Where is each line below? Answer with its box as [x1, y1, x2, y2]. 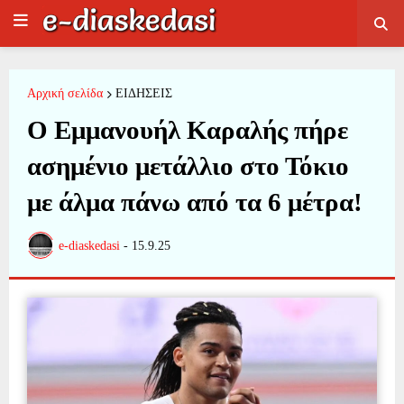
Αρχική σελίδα [27, 87, 103, 100]
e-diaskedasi [59, 238, 120, 252]
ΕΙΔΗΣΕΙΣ [115, 87, 172, 100]
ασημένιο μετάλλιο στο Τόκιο [27, 151, 349, 180]
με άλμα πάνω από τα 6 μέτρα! [27, 188, 363, 216]
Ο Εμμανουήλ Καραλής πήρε [27, 115, 348, 144]
